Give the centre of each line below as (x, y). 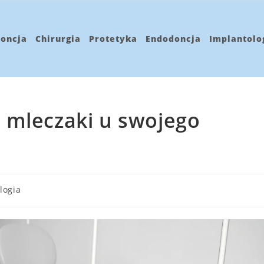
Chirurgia (58, 39)
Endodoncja (173, 39)
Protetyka (113, 39)
